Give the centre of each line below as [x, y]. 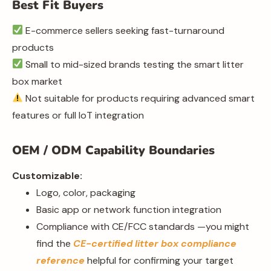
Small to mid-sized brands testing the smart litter [134, 64]
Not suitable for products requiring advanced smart [139, 98]
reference [60, 260]
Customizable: [47, 175]
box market [37, 81]
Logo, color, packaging [86, 192]
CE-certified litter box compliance [155, 243]
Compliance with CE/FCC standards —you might [143, 226]
